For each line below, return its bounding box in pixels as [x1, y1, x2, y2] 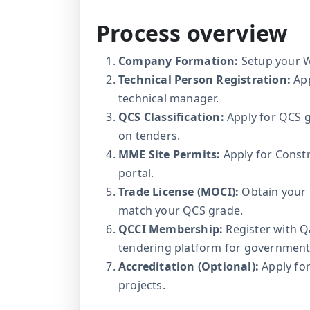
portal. [118, 165, 154, 181]
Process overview [96, 18, 288, 48]
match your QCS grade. [118, 203, 244, 219]
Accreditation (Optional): [118, 259, 259, 275]
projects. [118, 277, 165, 293]
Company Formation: [118, 53, 239, 69]
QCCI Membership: [118, 221, 224, 237]
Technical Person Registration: [118, 72, 291, 88]
